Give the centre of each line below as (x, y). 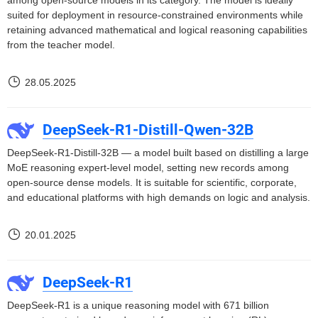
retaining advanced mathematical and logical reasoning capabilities (157, 30)
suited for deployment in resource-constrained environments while (155, 15)
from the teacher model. (61, 45)
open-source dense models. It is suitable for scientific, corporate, (152, 182)
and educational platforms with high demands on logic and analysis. (159, 197)
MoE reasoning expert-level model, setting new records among (148, 168)
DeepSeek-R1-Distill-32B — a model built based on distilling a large (158, 153)
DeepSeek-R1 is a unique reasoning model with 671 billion (138, 305)
